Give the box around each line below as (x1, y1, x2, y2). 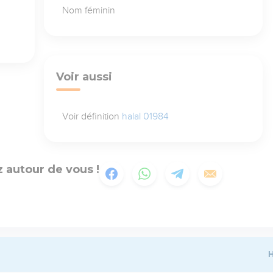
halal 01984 (121, 110, 169, 122)
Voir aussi (55, 69, 112, 83)
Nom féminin (62, 4, 115, 16)
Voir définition (62, 110, 122, 122)
